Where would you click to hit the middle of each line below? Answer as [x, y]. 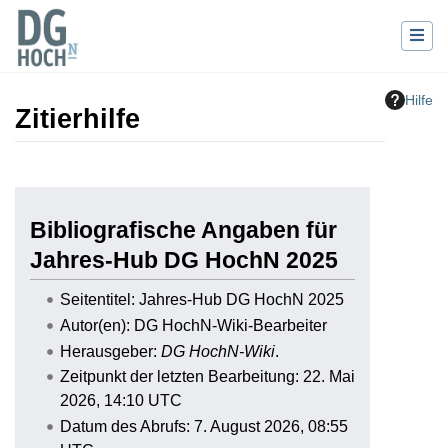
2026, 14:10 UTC [120, 401]
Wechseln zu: [62, 168]
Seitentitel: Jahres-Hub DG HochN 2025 [201, 300]
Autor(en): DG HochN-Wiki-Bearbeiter [193, 325]
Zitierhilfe [77, 119]
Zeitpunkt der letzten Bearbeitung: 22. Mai [207, 377]
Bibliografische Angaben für [183, 230]
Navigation [148, 168]
